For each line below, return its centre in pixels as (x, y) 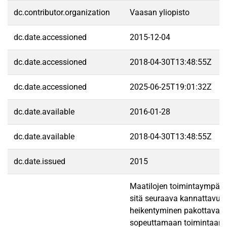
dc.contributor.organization (62, 12)
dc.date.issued (40, 161)
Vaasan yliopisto (160, 12)
